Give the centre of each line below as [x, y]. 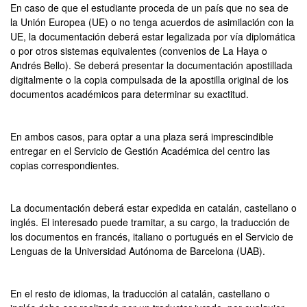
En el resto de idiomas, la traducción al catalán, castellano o [140, 293]
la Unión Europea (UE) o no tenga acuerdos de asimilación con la [152, 22]
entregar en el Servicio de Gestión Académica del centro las [140, 151]
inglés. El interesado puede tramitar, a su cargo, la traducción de [150, 222]
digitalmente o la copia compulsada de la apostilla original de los [149, 79]
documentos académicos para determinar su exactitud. [130, 94]
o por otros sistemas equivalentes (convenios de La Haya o [139, 51]
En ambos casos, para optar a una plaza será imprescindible [142, 136]
